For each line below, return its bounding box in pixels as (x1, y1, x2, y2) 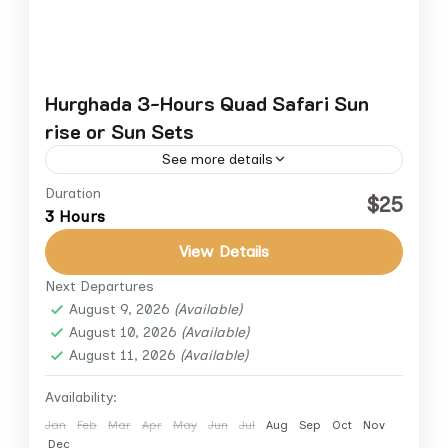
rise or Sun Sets (45, 117, 194, 144)
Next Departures (45, 277, 154, 295)
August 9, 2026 (69, 300, 174, 318)
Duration (45, 184, 101, 202)
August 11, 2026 (69, 346, 180, 364)
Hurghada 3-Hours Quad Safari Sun (45, 89, 369, 116)
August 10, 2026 (69, 323, 181, 341)
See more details (161, 150, 273, 168)
